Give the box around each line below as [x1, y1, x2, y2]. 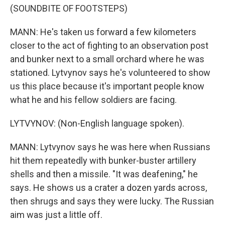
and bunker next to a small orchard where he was [10, 54, 204, 64]
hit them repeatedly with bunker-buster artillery [10, 155, 196, 166]
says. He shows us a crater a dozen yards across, [10, 182, 207, 193]
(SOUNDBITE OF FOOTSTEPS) [10, 3, 128, 14]
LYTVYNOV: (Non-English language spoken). [10, 118, 184, 129]
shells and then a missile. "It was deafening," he [10, 169, 198, 179]
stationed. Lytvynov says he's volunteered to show [10, 67, 210, 78]
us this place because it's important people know [10, 81, 204, 91]
